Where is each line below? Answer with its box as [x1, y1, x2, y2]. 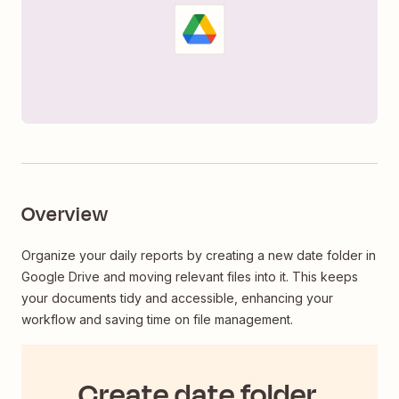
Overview [21, 200, 109, 230]
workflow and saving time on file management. [21, 312, 293, 328]
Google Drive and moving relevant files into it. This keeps [21, 269, 358, 285]
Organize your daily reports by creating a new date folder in [21, 248, 376, 264]
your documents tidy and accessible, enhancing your [21, 290, 333, 306]
